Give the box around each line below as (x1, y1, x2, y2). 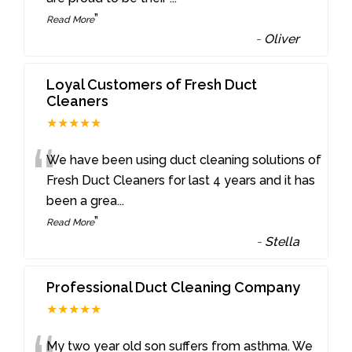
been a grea (46, 193, 118, 209)
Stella (265, 234, 300, 250)
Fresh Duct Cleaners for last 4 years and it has (46, 173, 316, 189)
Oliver (264, 31, 300, 47)
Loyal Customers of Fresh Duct (46, 76, 258, 93)
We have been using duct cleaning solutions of (46, 152, 322, 168)
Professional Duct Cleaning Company (46, 279, 301, 296)
